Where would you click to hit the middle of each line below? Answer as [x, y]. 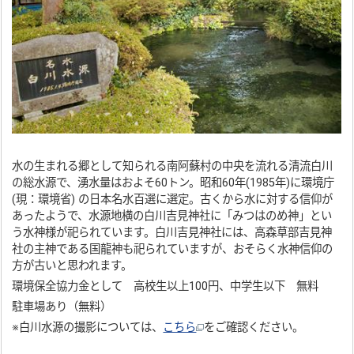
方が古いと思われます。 [72, 265]
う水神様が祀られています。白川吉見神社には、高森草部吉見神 [172, 232]
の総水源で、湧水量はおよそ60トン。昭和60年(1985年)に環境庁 [173, 183]
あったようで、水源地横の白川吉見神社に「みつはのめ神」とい [172, 216]
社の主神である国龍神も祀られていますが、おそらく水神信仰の [173, 249]
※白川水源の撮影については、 [88, 327]
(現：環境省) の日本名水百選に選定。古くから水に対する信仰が [173, 199]
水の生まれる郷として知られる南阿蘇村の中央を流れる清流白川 [173, 166]
